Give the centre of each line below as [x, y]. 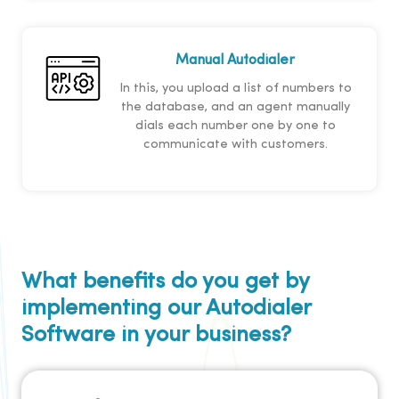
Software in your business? [156, 336]
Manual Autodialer [235, 61]
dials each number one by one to [235, 126]
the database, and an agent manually [235, 108]
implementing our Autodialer [166, 309]
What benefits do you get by [165, 282]
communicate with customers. [235, 145]
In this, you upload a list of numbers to [235, 89]
